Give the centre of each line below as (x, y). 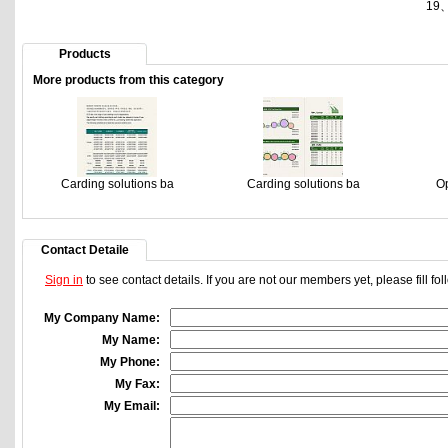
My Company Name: (102, 318)
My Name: (131, 340)
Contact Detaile (84, 250)
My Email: (132, 406)
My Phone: (130, 362)
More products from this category (128, 80)
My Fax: (137, 384)
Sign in (64, 280)
